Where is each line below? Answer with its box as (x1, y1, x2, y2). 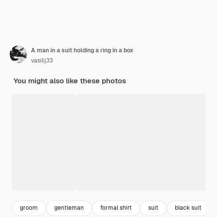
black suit (175, 204, 201, 212)
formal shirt (100, 204, 132, 212)
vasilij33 (31, 56, 53, 64)
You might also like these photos (14, 76, 126, 85)
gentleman (54, 204, 84, 212)
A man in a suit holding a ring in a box (31, 46, 134, 54)
